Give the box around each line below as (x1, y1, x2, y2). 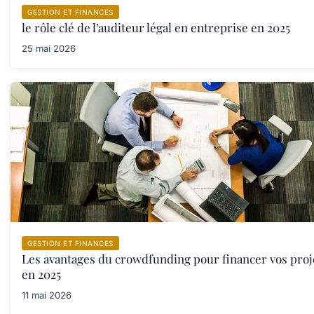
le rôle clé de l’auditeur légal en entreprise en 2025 (22, 20, 290, 36)
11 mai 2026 (22, 289, 71, 301)
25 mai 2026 (22, 43, 76, 55)
